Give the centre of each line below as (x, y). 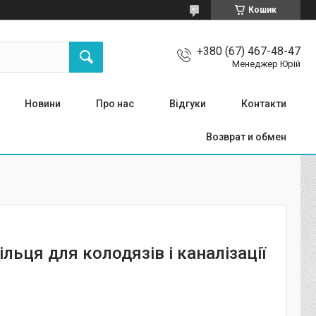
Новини (43, 104)
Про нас (115, 104)
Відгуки (188, 104)
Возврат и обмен (246, 137)
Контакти (264, 104)
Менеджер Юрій (266, 64)
